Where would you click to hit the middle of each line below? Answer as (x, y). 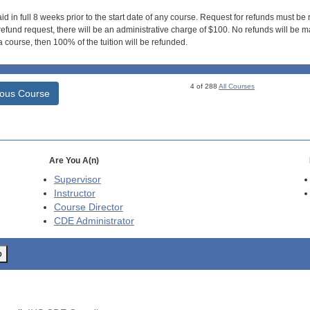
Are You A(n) (74, 161)
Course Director (88, 208)
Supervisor (77, 180)
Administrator (104, 221)
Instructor (74, 194)
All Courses (237, 86)
